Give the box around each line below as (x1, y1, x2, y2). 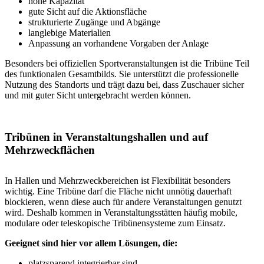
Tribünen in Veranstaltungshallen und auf (5, 130, 208, 143)
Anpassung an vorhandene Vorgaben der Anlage (28, 38, 209, 49)
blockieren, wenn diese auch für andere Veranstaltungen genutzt (5, 196, 242, 207)
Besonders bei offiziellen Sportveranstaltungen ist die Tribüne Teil (5, 58, 249, 69)
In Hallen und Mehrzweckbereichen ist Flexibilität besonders (5, 175, 230, 186)
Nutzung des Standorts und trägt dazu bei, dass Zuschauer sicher (5, 80, 244, 90)
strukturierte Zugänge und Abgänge (28, 17, 160, 28)
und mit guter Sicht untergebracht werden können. (5, 90, 191, 101)
